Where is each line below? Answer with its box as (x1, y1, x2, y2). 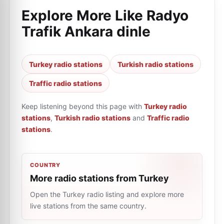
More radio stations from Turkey (30, 173, 169, 183)
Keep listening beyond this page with (21, 102, 142, 110)
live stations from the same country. (30, 201, 146, 210)
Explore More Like (21, 7, 146, 24)
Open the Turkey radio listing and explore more (30, 190, 184, 198)
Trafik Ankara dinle (21, 23, 150, 40)
